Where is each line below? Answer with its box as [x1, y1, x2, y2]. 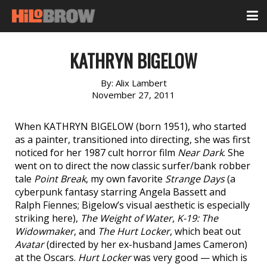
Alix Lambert [115, 77, 167, 89]
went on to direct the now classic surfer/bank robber [15, 159, 250, 172]
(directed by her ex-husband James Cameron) [44, 238, 247, 251]
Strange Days [165, 172, 225, 185]
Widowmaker [15, 225, 74, 238]
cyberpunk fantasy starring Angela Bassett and [15, 185, 226, 198]
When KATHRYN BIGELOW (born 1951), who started [15, 120, 246, 133]
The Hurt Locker [98, 225, 170, 238]
